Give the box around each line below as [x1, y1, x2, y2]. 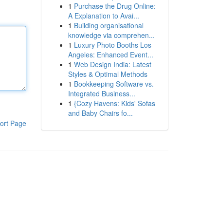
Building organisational [73, 20, 144, 30]
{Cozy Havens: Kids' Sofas [73, 98, 155, 108]
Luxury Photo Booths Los [73, 40, 151, 50]
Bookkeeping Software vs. [73, 79, 154, 89]
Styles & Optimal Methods [68, 69, 147, 79]
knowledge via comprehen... [68, 30, 155, 40]
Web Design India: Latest [73, 59, 151, 69]
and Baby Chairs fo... [68, 108, 133, 118]
